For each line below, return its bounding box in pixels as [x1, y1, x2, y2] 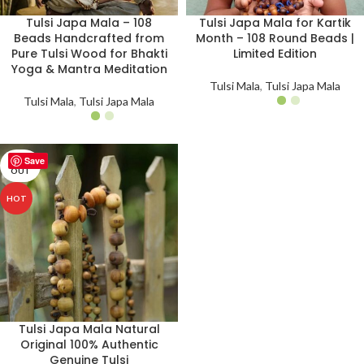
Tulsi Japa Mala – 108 [26, 14, 152, 31]
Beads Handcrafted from [14, 29, 164, 46]
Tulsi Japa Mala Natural [18, 320, 160, 337]
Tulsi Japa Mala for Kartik [199, 14, 351, 31]
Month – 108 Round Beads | [196, 29, 354, 46]
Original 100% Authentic [19, 336, 158, 353]
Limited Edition [233, 45, 317, 62]
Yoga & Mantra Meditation [11, 60, 167, 77]
